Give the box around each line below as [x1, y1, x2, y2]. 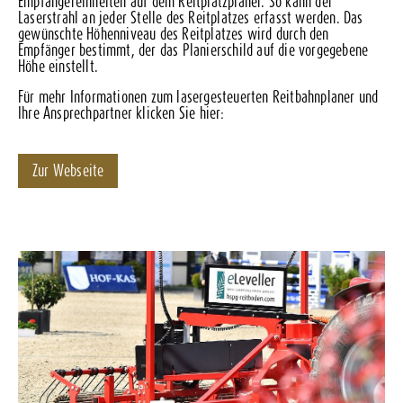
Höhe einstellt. [18, 57, 98, 76]
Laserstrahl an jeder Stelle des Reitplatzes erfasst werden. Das [18, 8, 363, 27]
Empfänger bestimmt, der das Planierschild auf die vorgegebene [18, 40, 369, 59]
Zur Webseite [32, 161, 104, 180]
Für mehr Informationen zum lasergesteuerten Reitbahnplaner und [18, 87, 379, 106]
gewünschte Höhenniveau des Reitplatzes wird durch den [18, 24, 329, 43]
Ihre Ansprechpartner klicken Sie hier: [18, 103, 225, 122]
